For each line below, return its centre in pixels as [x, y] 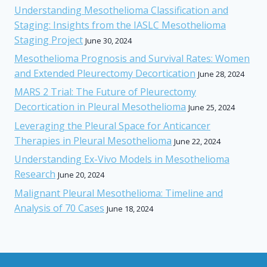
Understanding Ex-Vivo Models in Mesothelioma [122, 159]
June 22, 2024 [197, 141]
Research [35, 174]
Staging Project [49, 40]
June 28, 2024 [221, 74]
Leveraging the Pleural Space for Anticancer [112, 125]
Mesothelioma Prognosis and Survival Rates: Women [132, 59]
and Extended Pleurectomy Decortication [105, 74]
